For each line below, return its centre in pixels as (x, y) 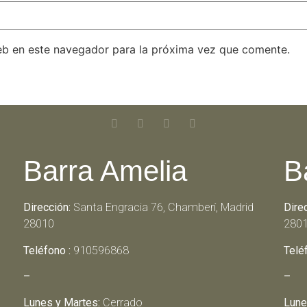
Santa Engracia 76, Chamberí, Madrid (162, 208)
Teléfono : (47, 250)
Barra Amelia (105, 171)
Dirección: (47, 208)
